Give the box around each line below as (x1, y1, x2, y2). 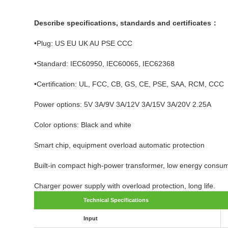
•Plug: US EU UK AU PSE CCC (34, 39, 133, 48)
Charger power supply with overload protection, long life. (34, 182, 216, 190)
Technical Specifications (83, 197, 149, 204)
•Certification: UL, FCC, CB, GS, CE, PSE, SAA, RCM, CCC (34, 80, 224, 89)
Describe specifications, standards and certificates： (34, 19, 219, 27)
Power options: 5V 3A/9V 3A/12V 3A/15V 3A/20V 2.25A (34, 100, 212, 109)
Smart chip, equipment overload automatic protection (34, 141, 205, 150)
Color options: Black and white (34, 121, 132, 129)
